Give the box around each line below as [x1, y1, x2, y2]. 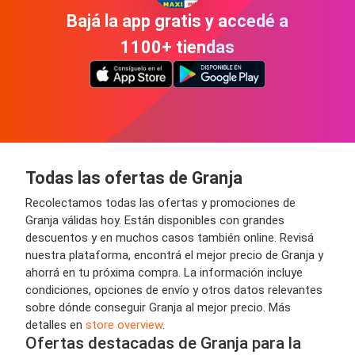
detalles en [25, 318, 86, 333]
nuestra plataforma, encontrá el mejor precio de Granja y [25, 248, 323, 263]
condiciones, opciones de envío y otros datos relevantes [25, 283, 323, 298]
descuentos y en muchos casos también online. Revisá [25, 231, 314, 246]
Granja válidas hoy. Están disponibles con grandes [25, 213, 284, 228]
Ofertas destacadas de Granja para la [25, 334, 301, 353]
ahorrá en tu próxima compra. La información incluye [25, 265, 303, 281]
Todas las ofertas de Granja [25, 168, 242, 189]
